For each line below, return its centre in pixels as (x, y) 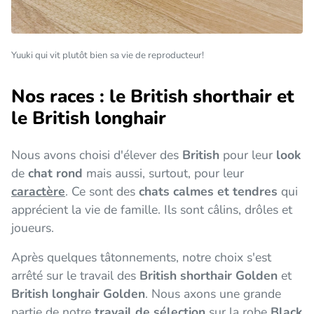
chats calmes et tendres (208, 191)
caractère (38, 191)
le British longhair (89, 118)
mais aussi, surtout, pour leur (163, 173)
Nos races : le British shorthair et (153, 96)
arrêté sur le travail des (75, 275)
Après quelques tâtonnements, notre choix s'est (141, 257)
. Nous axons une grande (213, 293)
